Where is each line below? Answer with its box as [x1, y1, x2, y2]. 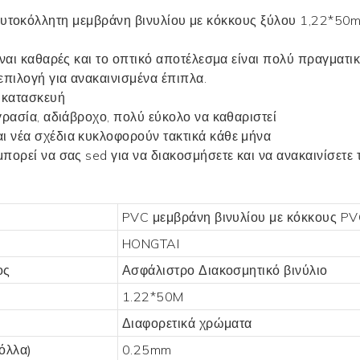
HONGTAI [121, 235, 180, 252]
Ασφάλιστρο [121, 261, 199, 278]
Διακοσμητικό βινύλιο [198, 261, 328, 278]
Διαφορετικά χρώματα [121, 314, 252, 331]
